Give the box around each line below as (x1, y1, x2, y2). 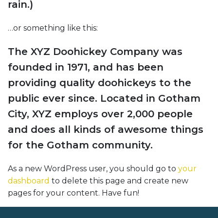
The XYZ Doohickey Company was (8, 46, 182, 57)
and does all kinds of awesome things (8, 124, 203, 135)
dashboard (8, 176, 50, 185)
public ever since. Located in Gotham (8, 92, 200, 104)
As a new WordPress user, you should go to (8, 164, 178, 173)
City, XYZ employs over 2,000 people (8, 108, 193, 120)
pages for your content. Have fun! (8, 188, 139, 198)
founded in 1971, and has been (8, 61, 163, 73)
